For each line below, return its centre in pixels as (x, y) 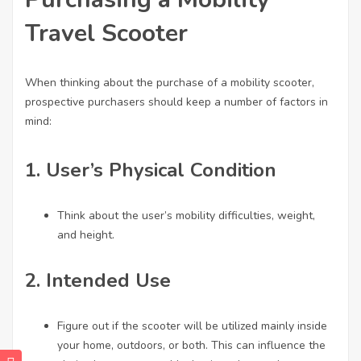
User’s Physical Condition (161, 170)
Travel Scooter (106, 33)
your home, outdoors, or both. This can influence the (191, 345)
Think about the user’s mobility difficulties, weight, (186, 216)
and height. (86, 235)
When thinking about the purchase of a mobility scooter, (170, 83)
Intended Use (108, 280)
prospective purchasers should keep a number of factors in (176, 102)
